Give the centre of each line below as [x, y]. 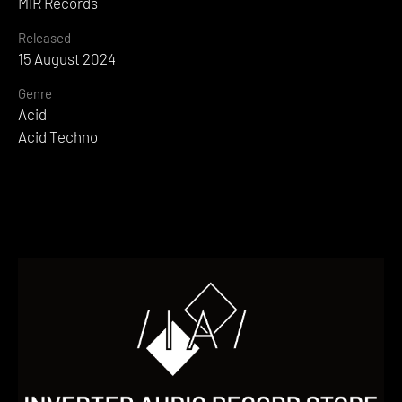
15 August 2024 [67, 58]
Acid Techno [58, 136]
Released [44, 37]
